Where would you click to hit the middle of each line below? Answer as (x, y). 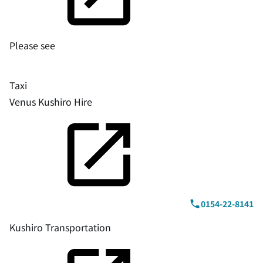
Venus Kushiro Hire (51, 101)
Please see (32, 45)
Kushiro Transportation (60, 227)
